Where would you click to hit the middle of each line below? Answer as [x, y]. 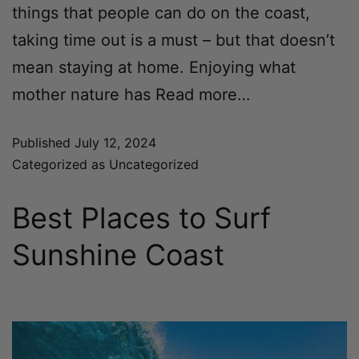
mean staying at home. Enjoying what [154, 68]
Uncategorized [154, 165]
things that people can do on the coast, [161, 13]
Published [43, 143]
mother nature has [81, 95]
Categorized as [61, 165]
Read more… [200, 95]
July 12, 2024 [115, 143]
